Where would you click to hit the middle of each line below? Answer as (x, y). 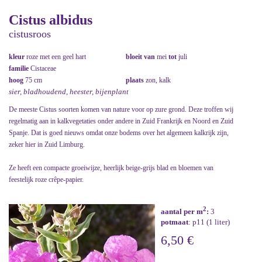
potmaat (175, 222)
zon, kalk (158, 80)
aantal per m (182, 212)
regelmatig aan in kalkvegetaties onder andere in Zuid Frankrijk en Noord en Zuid (121, 121)
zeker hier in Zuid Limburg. (47, 144)
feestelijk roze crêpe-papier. (46, 179)
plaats (136, 80)
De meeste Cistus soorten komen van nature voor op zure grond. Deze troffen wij (121, 109)
